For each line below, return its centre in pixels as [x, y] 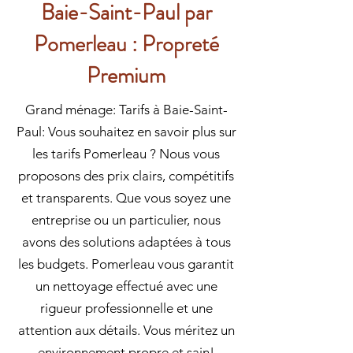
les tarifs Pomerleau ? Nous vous [126, 154]
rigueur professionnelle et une [126, 308]
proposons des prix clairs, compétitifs [126, 176]
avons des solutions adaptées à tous [126, 242]
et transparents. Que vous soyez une [126, 198]
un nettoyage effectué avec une [126, 286]
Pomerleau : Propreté [126, 44]
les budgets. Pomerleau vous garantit [126, 264]
